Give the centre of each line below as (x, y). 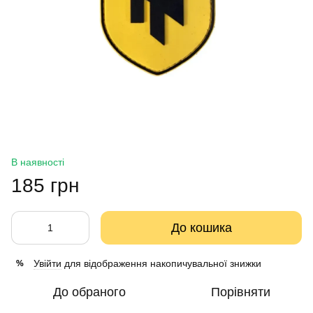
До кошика (201, 228)
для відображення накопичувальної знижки (161, 263)
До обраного (89, 292)
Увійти (48, 263)
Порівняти (240, 292)
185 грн (45, 185)
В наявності (38, 162)
